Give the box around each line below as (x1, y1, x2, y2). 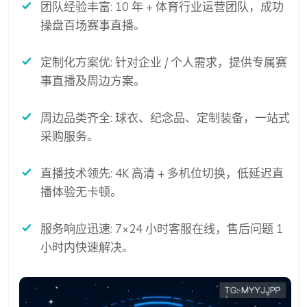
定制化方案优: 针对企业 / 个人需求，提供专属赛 (40, 55, 287, 70)
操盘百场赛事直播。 (40, 18, 145, 33)
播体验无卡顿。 (40, 184, 122, 199)
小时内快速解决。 (40, 240, 134, 255)
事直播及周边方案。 (40, 73, 145, 88)
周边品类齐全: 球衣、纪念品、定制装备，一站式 (40, 110, 290, 125)
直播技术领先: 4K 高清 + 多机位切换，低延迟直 (40, 166, 284, 181)
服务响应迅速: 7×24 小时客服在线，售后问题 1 (40, 221, 283, 236)
